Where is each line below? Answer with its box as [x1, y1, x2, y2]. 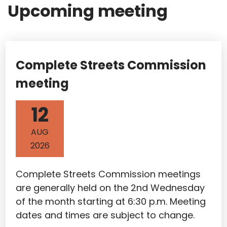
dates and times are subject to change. [16, 209, 195, 221]
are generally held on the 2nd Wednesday [16, 181, 205, 194]
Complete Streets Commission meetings [16, 168, 201, 180]
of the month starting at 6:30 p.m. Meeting [16, 195, 206, 208]
